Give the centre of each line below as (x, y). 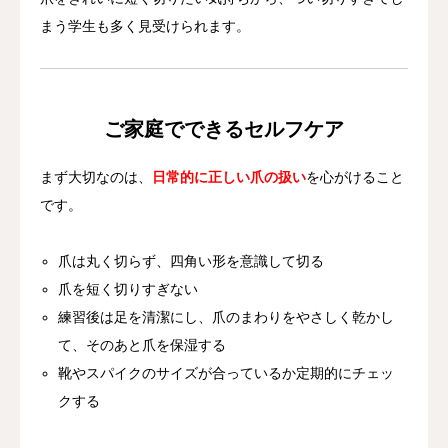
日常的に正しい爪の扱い (229, 177)
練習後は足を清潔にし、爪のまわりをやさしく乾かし (226, 317)
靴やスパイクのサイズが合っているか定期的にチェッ (226, 373)
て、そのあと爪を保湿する (142, 345)
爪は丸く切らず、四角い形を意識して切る (191, 261)
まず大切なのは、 (96, 177)
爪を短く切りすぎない (128, 289)
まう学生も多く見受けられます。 (145, 26)
